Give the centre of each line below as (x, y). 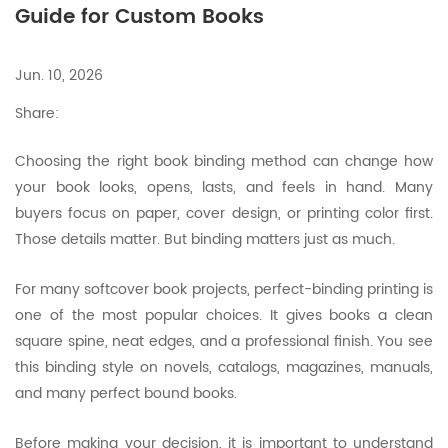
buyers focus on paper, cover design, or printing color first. (224, 213)
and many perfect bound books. (126, 393)
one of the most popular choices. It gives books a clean (224, 315)
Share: (37, 113)
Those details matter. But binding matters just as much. (205, 239)
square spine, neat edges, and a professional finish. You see (224, 341)
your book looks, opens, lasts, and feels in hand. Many (224, 187)
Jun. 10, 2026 (59, 75)
